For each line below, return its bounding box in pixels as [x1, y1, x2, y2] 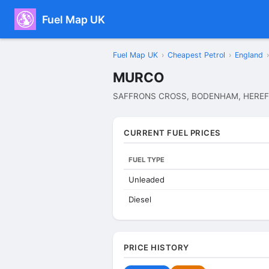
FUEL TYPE [128, 156, 165, 164]
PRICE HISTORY [124, 243, 189, 252]
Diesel [128, 195, 151, 204]
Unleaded [128, 175, 165, 184]
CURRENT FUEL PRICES [124, 128, 221, 138]
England [235, 50, 263, 59]
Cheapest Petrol [168, 50, 225, 59]
